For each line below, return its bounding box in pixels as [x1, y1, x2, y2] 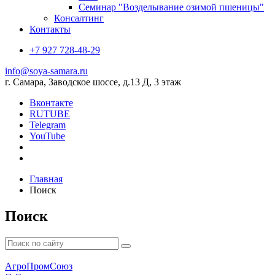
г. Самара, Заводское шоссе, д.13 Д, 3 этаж [5, 77, 181, 87]
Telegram [29, 120, 66, 130]
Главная [29, 174, 63, 184]
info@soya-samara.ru [5, 66, 88, 76]
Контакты [29, 24, 71, 34]
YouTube [29, 131, 65, 141]
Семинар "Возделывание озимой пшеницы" [79, 2, 264, 12]
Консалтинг [54, 13, 104, 23]
